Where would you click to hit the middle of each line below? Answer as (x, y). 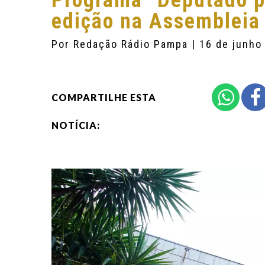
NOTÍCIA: (76, 125)
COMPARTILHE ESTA (104, 97)
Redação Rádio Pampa (132, 44)
